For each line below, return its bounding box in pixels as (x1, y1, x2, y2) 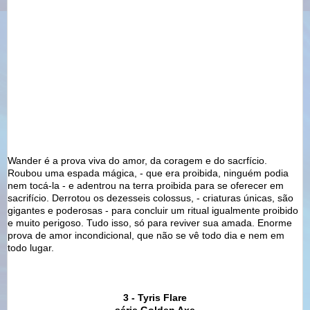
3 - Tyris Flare (123, 291, 187, 303)
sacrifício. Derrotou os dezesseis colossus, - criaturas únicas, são (8, 192, 293, 203)
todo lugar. (8, 241, 54, 253)
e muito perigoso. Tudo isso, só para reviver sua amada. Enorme (8, 217, 292, 228)
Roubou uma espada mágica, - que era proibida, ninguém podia (8, 167, 289, 179)
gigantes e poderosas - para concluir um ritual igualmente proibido (8, 204, 298, 216)
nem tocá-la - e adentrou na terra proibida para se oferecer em (8, 179, 284, 191)
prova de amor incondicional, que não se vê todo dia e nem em (8, 229, 284, 241)
